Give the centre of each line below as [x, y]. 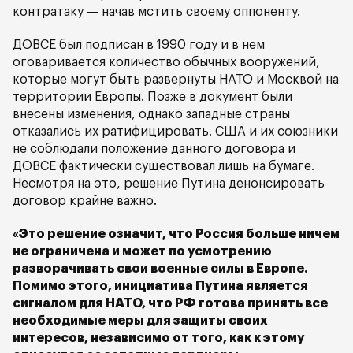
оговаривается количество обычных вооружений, [166, 62]
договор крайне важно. [85, 201]
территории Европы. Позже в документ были [152, 97]
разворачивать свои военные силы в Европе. [160, 269]
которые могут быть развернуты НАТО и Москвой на [176, 80]
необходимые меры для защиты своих [140, 321]
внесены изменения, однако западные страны [151, 114]
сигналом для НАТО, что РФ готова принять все [170, 303]
